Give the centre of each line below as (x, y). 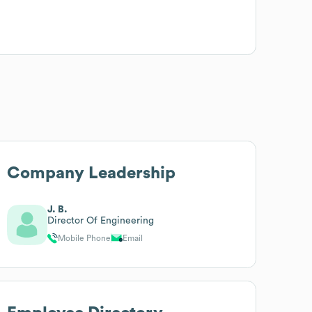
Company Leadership (92, 173)
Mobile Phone (85, 238)
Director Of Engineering (101, 220)
